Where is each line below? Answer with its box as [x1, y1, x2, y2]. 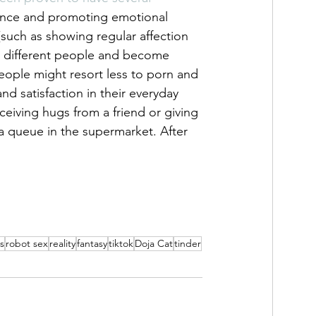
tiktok [109, 237, 133, 250]
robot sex [6, 237, 48, 250]
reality [49, 237, 75, 250]
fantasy [77, 237, 107, 250]
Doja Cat [135, 237, 173, 250]
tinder [174, 237, 201, 250]
